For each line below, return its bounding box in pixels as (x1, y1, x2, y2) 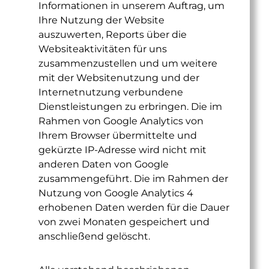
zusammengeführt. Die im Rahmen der (38, 173, 228, 184)
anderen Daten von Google (38, 159, 169, 170)
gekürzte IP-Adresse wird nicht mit (38, 144, 207, 156)
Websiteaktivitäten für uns (38, 43, 167, 55)
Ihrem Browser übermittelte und (38, 130, 197, 141)
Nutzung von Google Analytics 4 (38, 187, 193, 199)
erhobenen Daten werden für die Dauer (38, 202, 229, 213)
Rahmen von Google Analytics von (38, 115, 204, 127)
